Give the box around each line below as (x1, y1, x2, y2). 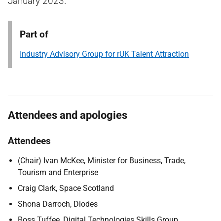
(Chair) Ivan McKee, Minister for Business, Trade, (18, 156, 185, 165)
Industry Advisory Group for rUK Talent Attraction (20, 49, 189, 59)
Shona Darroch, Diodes (18, 199, 98, 209)
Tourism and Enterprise (18, 168, 98, 177)
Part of (20, 29, 48, 40)
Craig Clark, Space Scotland (18, 184, 114, 193)
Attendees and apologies (8, 109, 127, 121)
